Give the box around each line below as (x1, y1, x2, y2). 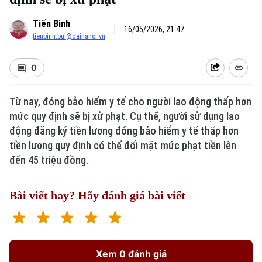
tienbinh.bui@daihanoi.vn (33, 32, 105, 40)
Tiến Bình (33, 18, 70, 29)
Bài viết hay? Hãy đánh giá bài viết (9, 189, 185, 202)
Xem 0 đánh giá (95, 248, 167, 260)
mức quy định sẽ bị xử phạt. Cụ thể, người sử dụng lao (9, 110, 240, 122)
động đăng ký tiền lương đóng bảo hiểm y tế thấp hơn (9, 125, 239, 137)
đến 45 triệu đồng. (9, 154, 88, 166)
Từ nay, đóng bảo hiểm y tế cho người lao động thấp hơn (9, 95, 251, 108)
